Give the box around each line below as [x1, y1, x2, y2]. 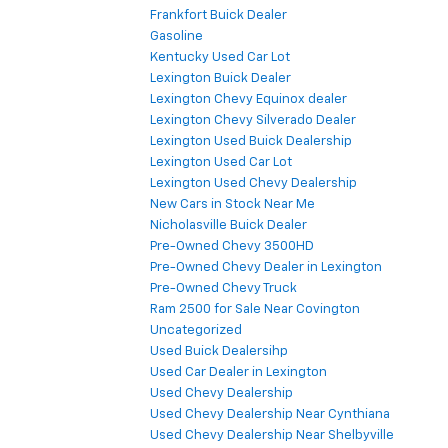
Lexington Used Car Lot [150, 155, 292, 169]
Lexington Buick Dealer [150, 71, 291, 85]
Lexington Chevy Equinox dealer [150, 92, 347, 106]
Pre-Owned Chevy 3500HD [150, 239, 314, 253]
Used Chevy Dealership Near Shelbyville [150, 428, 394, 442]
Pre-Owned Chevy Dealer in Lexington [150, 260, 382, 274]
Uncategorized [150, 323, 242, 337]
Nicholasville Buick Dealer [150, 218, 307, 232]
